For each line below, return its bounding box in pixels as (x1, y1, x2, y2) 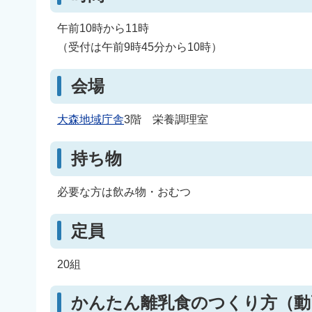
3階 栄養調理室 (124, 114, 208, 126)
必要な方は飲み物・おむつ (57, 186, 191, 198)
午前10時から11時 (57, 22, 149, 35)
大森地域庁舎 (57, 114, 124, 126)
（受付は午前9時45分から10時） (57, 41, 222, 54)
